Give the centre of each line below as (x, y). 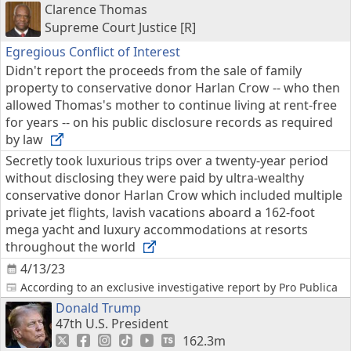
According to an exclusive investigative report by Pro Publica (179, 287)
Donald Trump (98, 308)
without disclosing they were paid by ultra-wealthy (155, 178)
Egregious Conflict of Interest (93, 52)
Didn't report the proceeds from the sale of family (154, 71)
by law (26, 139)
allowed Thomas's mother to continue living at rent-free (171, 105)
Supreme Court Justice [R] (120, 27)
